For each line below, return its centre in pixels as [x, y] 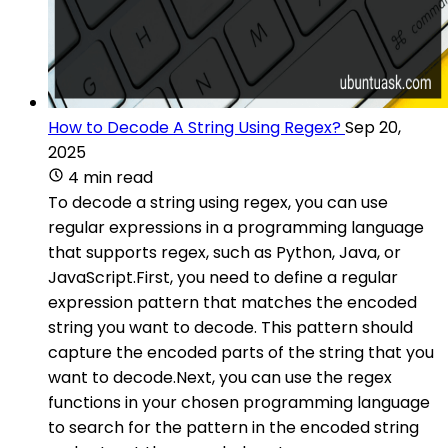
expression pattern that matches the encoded [232, 302]
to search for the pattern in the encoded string [233, 427]
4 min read [110, 177]
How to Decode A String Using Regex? [194, 127]
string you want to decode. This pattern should [230, 327]
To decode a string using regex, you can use [218, 202]
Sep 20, [373, 127]
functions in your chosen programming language [239, 402]
